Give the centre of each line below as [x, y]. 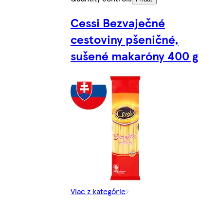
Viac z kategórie [98, 191]
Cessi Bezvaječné [118, 22]
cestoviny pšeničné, [124, 39]
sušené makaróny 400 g [134, 55]
